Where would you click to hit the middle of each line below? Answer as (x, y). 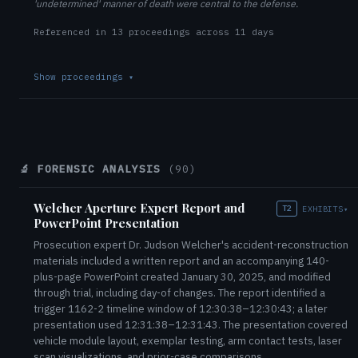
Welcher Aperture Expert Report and (139, 208)
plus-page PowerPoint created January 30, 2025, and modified (182, 277)
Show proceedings (81, 77)
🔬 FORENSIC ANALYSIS (93, 169)
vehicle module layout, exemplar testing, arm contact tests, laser (188, 341)
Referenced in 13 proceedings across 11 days (154, 32)
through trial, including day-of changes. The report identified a (179, 293)
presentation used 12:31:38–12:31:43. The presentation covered (191, 325)
